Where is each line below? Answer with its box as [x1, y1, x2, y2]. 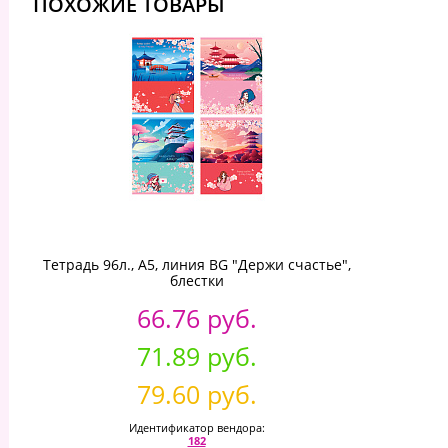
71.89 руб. [136, 338, 257, 373]
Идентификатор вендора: [128, 419, 265, 435]
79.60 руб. [136, 376, 257, 411]
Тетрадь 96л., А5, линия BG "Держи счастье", [42, 254, 351, 274]
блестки [169, 270, 224, 290]
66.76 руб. [136, 300, 257, 335]
